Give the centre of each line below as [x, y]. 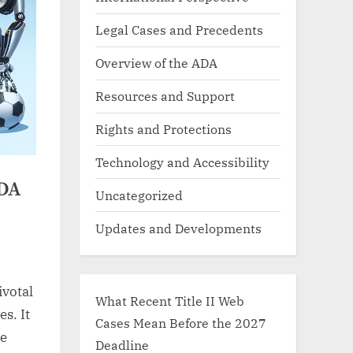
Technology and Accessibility [182, 162]
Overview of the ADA [156, 63]
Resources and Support [165, 96]
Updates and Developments [178, 228]
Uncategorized [139, 195]
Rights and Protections [163, 128]
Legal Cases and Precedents [179, 30]
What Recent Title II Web [170, 300]
